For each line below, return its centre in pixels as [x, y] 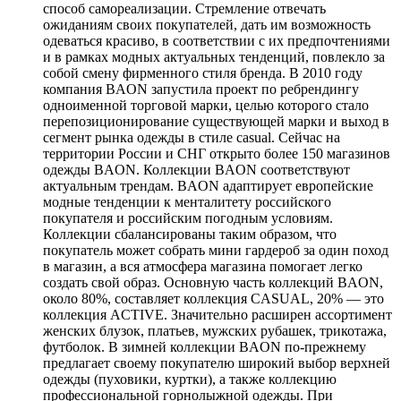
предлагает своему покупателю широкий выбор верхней [217, 363]
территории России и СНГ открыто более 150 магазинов [217, 153]
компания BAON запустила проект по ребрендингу [201, 89]
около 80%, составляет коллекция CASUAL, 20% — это [213, 298]
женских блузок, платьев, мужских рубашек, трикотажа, [215, 330]
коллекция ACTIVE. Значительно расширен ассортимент [218, 314]
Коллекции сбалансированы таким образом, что [190, 234]
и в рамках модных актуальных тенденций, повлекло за [214, 56]
